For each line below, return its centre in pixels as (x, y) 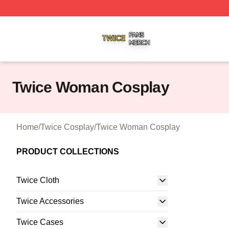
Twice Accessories (50, 201)
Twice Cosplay (67, 127)
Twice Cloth (38, 180)
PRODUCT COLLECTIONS (68, 152)
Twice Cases (40, 222)
